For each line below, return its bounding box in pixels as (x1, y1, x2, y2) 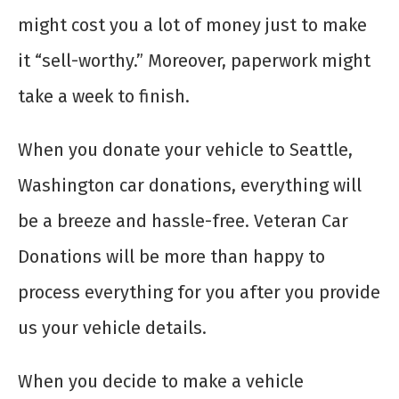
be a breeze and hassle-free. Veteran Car (18, 210, 348, 232)
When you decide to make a (18, 370, 246, 393)
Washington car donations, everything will (18, 175, 362, 197)
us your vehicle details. (18, 317, 207, 339)
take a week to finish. (18, 85, 190, 108)
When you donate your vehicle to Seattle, (18, 139, 353, 161)
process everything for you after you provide (18, 281, 380, 304)
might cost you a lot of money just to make (18, 14, 367, 37)
